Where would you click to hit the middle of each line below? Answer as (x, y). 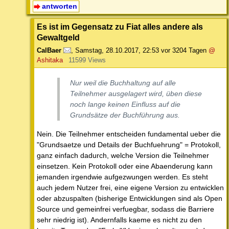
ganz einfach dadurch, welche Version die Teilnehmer (123, 156)
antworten (59, 6)
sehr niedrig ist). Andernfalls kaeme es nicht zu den (119, 220)
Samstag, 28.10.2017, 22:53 (117, 51)
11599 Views (87, 60)
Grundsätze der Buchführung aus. (125, 115)
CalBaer (49, 51)
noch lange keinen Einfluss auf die (125, 105)
